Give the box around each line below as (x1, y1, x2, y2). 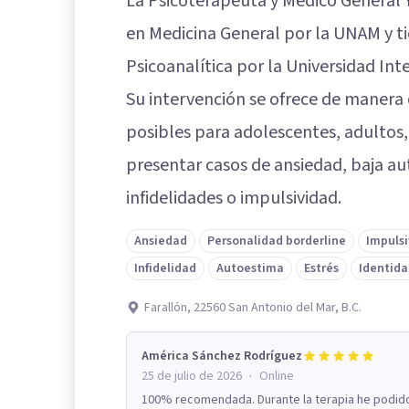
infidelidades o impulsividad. (126, 184, 341, 211)
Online (259, 366, 294, 385)
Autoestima (216, 258, 284, 278)
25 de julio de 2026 (142, 366, 242, 385)
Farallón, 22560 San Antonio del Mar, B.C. (144, 298, 362, 317)
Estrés (304, 258, 339, 278)
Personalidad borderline (207, 231, 346, 250)
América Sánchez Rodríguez (142, 346, 302, 365)
